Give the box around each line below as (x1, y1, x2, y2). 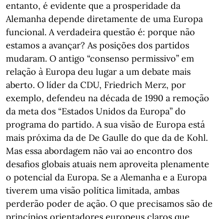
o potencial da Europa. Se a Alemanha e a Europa (6, 171, 207, 183)
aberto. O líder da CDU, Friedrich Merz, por (6, 79, 186, 90)
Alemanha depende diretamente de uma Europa (6, 13, 203, 24)
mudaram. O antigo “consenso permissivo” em (6, 52, 194, 64)
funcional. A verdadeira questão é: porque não (6, 26, 195, 38)
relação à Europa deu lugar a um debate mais (6, 66, 191, 77)
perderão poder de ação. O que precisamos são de (6, 197, 213, 209)
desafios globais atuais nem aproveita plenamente (6, 158, 209, 170)
